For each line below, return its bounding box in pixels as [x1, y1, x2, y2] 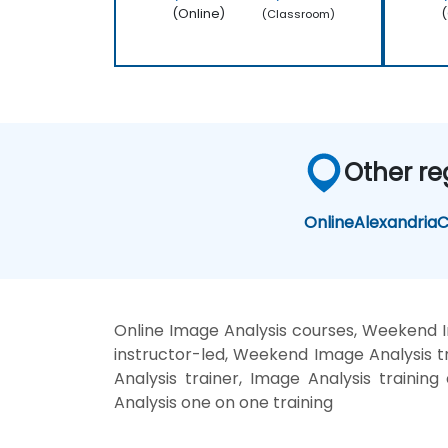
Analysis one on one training [114, 391, 333, 415]
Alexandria [354, 211, 438, 235]
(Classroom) [262, 5, 336, 22]
